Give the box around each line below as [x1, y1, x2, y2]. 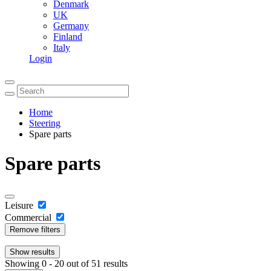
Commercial [5, 212, 51, 223]
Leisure [5, 200, 33, 211]
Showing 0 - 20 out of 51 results [5, 258, 128, 269]
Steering [29, 118, 60, 128]
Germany [53, 21, 89, 31]
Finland [53, 31, 82, 42]
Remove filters [10, 224, 60, 234]
